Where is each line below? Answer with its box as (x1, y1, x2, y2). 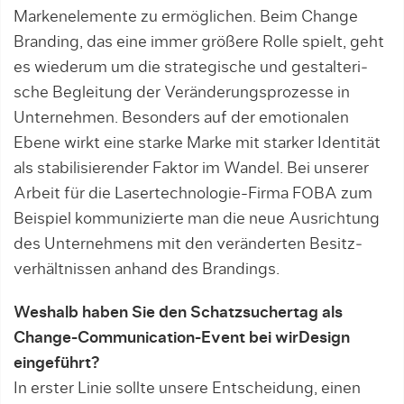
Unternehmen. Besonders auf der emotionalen (14, 110, 349, 126)
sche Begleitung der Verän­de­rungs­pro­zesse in (14, 85, 350, 101)
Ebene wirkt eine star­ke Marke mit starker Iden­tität (14, 135, 381, 151)
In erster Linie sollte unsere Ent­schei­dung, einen (14, 381, 361, 397)
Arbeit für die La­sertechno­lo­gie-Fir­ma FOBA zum (14, 186, 372, 202)
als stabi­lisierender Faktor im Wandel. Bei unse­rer (14, 161, 369, 177)
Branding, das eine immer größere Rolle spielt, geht (14, 34, 384, 50)
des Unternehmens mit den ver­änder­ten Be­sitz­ (14, 236, 363, 252)
